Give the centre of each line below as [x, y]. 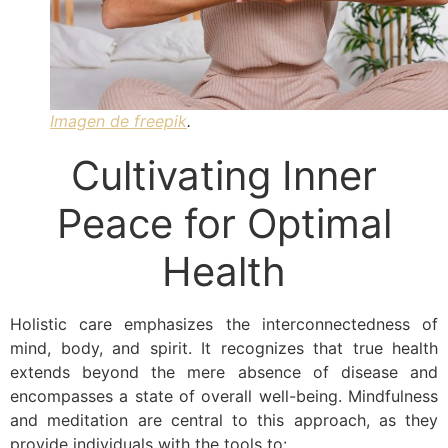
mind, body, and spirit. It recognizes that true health [224, 348]
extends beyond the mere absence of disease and [224, 372]
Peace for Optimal [224, 224]
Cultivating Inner [224, 176]
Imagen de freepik [118, 121]
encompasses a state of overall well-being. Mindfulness [224, 396]
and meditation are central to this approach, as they [224, 420]
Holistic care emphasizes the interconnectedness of [224, 324]
